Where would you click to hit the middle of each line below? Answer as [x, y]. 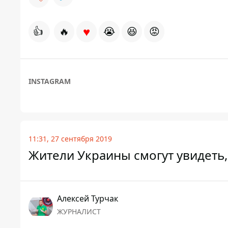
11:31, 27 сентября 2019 [70, 139]
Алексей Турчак [88, 199]
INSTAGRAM [50, 81]
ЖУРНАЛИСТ [79, 212]
